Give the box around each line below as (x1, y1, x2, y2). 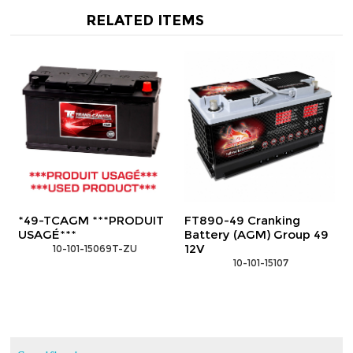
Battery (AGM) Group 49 (184, 226, 329, 242)
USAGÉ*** (18, 226, 77, 242)
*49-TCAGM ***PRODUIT (18, 212, 165, 228)
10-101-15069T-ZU (50, 242, 137, 255)
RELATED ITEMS (85, 11, 204, 29)
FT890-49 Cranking (184, 212, 300, 228)
